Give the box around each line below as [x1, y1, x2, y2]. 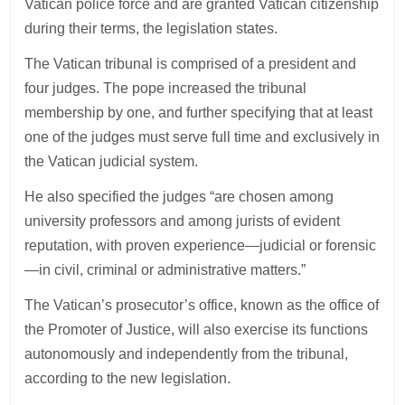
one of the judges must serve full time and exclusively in [24, 128, 381, 145]
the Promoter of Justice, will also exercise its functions [24, 321, 369, 337]
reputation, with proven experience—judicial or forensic [24, 237, 377, 253]
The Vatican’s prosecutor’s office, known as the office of [24, 297, 380, 313]
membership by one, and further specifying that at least [24, 104, 373, 120]
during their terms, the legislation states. [24, 20, 278, 36]
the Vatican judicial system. [24, 153, 199, 169]
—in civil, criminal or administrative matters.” [24, 261, 306, 278]
